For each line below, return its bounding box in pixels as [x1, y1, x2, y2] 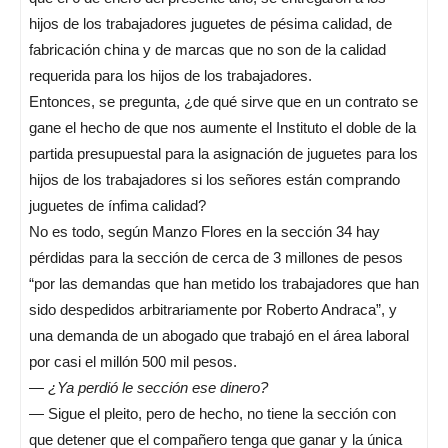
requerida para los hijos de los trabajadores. [29, 67, 312, 84]
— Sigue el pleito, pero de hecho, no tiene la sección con [29, 405, 396, 422]
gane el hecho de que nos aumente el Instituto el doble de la [29, 119, 416, 136]
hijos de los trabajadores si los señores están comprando [29, 171, 400, 188]
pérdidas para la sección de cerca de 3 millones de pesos [29, 249, 403, 266]
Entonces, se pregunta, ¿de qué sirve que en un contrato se [29, 93, 418, 110]
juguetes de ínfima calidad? [29, 197, 206, 214]
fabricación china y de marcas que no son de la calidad [29, 41, 386, 58]
